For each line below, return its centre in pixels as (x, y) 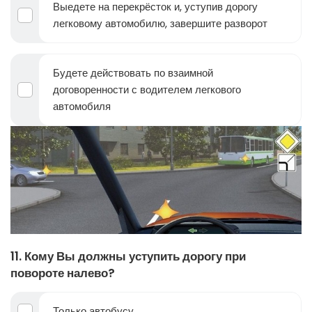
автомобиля (82, 106)
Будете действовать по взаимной (133, 72)
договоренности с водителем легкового (147, 89)
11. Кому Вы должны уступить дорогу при (128, 257)
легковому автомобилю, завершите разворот (160, 23)
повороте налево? (63, 273)
